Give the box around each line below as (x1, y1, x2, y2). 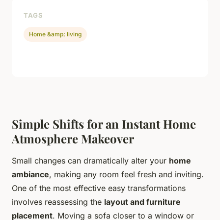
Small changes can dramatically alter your (12, 155, 169, 165)
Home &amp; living (29, 30, 82, 38)
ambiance (12, 169, 49, 179)
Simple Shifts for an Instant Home (12, 115, 196, 132)
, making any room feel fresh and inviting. (49, 169, 204, 179)
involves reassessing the (12, 196, 104, 207)
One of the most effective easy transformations (12, 183, 186, 193)
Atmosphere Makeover (12, 130, 134, 146)
